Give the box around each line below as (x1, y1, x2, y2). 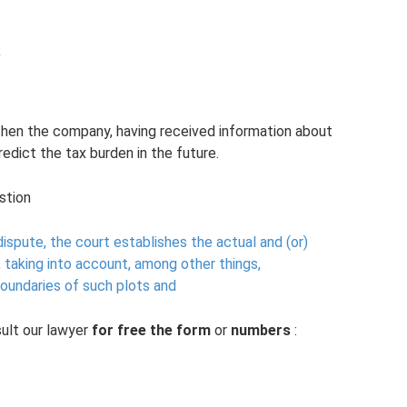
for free (92, 321, 146, 339)
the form (150, 321, 211, 339)
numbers (231, 321, 291, 339)
